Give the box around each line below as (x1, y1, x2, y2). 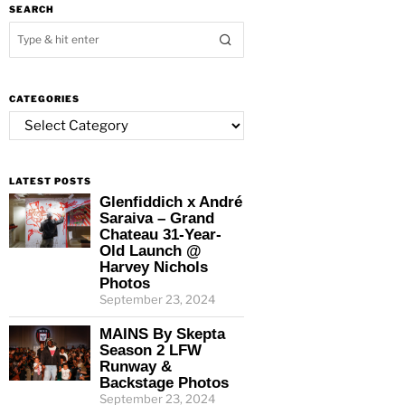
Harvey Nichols (99, 259, 208, 276)
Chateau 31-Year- (99, 226, 221, 243)
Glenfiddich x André (99, 193, 242, 211)
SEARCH (9, 4, 54, 15)
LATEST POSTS (9, 175, 91, 187)
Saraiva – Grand (99, 210, 214, 227)
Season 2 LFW (99, 342, 202, 359)
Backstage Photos (99, 374, 229, 391)
